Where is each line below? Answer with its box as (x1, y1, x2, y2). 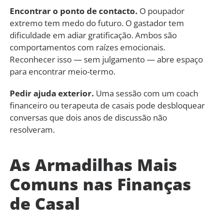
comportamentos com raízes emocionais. (10, 41, 165, 53)
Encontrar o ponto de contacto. (10, 5, 138, 16)
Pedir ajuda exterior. (10, 87, 94, 99)
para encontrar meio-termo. (10, 65, 115, 77)
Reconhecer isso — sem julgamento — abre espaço (10, 53, 203, 65)
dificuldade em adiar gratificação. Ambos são (10, 29, 177, 41)
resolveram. (10, 124, 55, 135)
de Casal (10, 192, 80, 215)
